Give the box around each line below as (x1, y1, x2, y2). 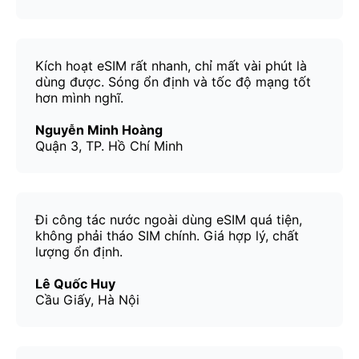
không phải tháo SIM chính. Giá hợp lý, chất (35, 228, 299, 244)
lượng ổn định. (35, 244, 123, 260)
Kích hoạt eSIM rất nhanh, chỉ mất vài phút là (35, 58, 307, 75)
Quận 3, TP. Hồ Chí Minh (35, 138, 183, 155)
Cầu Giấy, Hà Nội (35, 292, 139, 309)
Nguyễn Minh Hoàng (35, 122, 163, 139)
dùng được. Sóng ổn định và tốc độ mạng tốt (35, 74, 311, 91)
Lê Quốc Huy (35, 276, 115, 292)
